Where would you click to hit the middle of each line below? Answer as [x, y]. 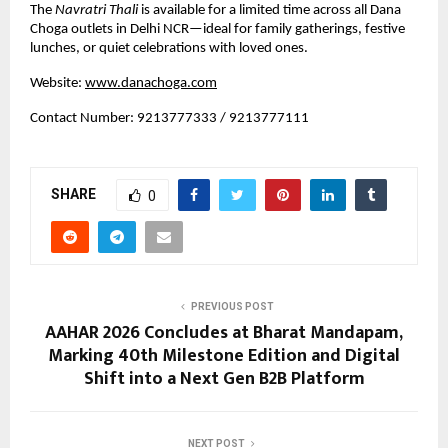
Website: [56, 84]
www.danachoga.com [151, 84]
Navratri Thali [96, 11]
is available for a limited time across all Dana [269, 11]
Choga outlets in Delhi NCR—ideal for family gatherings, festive [217, 30]
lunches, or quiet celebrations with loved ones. [169, 49]
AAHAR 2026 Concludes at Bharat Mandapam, [224, 333]
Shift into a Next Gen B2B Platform [224, 379]
